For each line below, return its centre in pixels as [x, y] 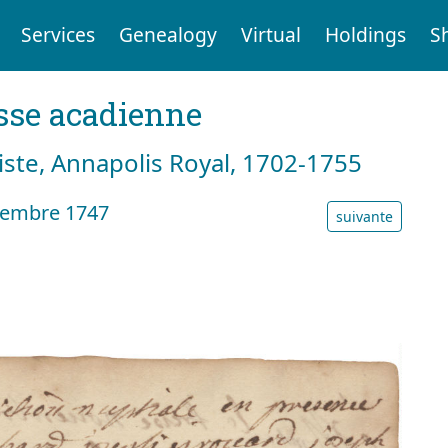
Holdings [365, 35]
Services [57, 35]
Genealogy [167, 35]
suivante [364, 216]
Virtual [270, 35]
